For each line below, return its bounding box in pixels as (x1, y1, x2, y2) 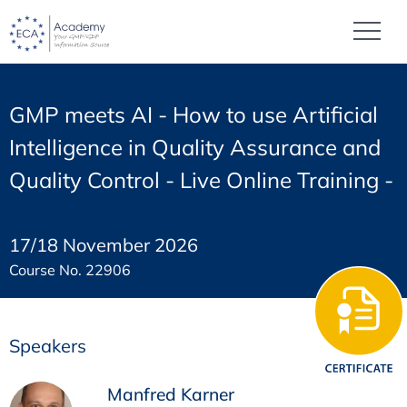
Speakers (9, 334, 86, 358)
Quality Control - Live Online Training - (9, 166, 393, 194)
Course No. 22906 (9, 260, 131, 279)
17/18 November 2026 (9, 233, 198, 256)
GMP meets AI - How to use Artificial (9, 101, 378, 129)
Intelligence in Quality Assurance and (9, 134, 381, 162)
